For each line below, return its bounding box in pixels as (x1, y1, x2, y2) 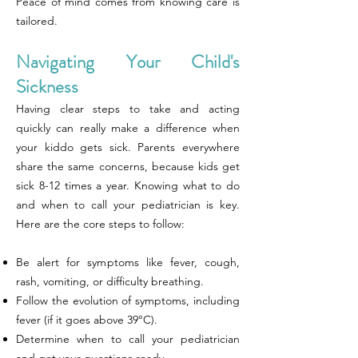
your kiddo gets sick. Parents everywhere (16, 140, 240, 154)
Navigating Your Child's (16, 49, 240, 75)
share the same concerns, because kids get (16, 159, 240, 173)
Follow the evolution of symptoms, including (16, 293, 240, 308)
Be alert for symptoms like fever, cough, (16, 255, 240, 269)
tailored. (16, 14, 58, 28)
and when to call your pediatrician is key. (16, 197, 240, 212)
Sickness (16, 74, 78, 100)
